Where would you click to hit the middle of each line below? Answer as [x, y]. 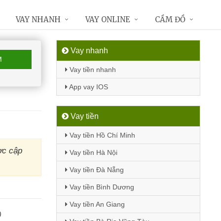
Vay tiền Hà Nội [92, 152]
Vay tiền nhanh [92, 70]
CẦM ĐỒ [170, 19]
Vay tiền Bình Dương [101, 187]
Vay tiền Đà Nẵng [95, 170]
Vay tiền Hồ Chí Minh [101, 135]
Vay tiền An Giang [96, 204]
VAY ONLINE [108, 19]
